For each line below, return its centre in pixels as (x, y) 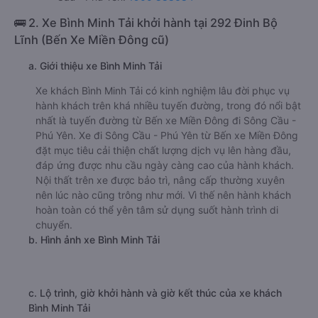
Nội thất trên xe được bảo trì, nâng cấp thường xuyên (160, 180)
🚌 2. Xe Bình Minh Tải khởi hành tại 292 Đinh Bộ (146, 23)
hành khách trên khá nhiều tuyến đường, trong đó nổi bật (168, 106)
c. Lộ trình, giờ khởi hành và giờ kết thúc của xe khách (155, 293)
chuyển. (54, 225)
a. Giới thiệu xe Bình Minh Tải (95, 66)
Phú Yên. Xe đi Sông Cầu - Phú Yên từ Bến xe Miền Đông (167, 136)
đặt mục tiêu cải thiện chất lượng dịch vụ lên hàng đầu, (163, 150)
